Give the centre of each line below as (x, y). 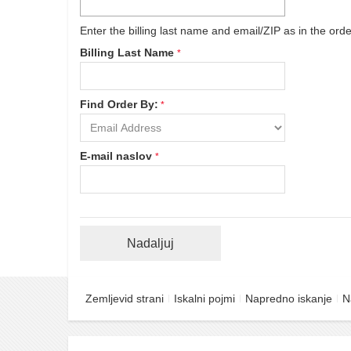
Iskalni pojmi (204, 298)
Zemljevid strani (125, 298)
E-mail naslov (118, 156)
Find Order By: (119, 104)
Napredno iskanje (289, 298)
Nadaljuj (150, 243)
